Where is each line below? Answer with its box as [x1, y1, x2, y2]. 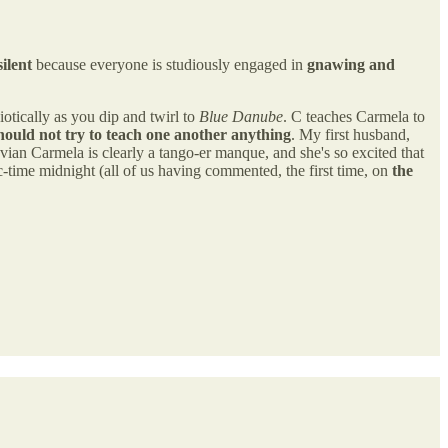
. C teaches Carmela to [283, 107, 425, 125]
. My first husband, [291, 125, 410, 143]
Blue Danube [199, 107, 283, 125]
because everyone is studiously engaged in [32, 55, 307, 73]
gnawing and [307, 55, 395, 73]
